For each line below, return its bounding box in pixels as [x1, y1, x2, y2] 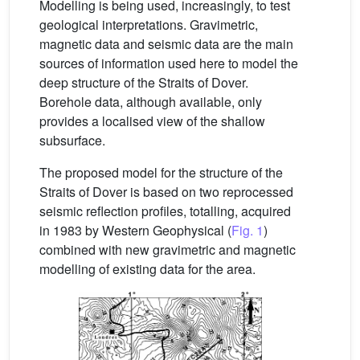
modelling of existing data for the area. [39, 260, 256, 278]
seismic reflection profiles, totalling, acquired [39, 202, 291, 220]
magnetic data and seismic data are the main [39, 35, 293, 53]
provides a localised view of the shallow [39, 112, 265, 130]
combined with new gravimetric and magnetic [39, 240, 296, 259]
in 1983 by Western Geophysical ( [39, 221, 231, 239]
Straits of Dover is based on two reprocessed [39, 182, 293, 201]
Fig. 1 [231, 221, 264, 239]
